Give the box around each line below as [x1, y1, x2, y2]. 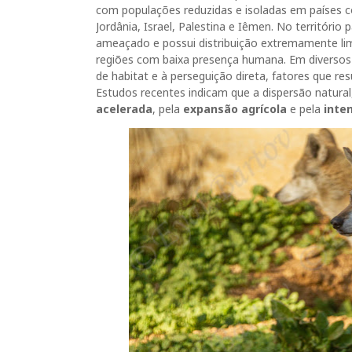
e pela [287, 101, 324, 116]
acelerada [96, 101, 152, 116]
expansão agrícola [183, 101, 287, 116]
